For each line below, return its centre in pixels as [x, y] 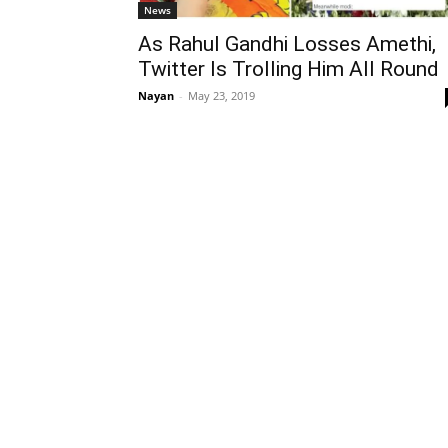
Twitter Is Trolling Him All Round [288, 69]
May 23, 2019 [221, 96]
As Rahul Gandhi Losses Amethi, [287, 44]
